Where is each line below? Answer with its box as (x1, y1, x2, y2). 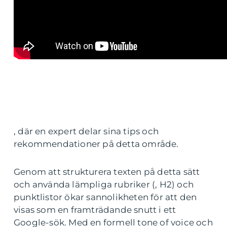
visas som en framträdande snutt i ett (14, 204, 176, 215)
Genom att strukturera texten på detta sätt (14, 166, 200, 177)
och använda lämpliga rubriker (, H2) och (14, 179, 194, 190)
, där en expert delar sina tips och (14, 126, 159, 136)
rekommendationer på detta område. (14, 138, 179, 149)
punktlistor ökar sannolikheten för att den (14, 192, 197, 202)
